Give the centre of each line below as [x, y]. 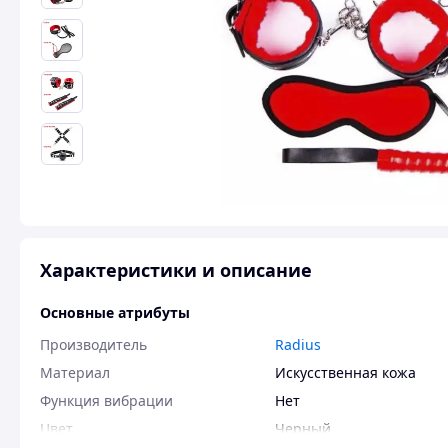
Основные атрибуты [115, 312]
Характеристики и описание [176, 270]
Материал [75, 372]
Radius [298, 344]
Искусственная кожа [345, 372]
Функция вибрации [106, 400]
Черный [303, 428]
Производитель [93, 344]
